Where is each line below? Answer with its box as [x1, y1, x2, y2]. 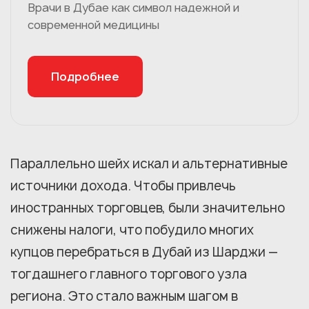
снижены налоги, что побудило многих [10, 221, 254, 239]
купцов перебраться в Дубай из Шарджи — [10, 243, 278, 261]
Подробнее [51, 69, 119, 85]
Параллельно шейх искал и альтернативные [10, 155, 288, 173]
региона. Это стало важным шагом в [10, 288, 238, 306]
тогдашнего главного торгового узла [10, 266, 247, 283]
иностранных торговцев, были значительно [10, 199, 285, 217]
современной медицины [28, 17, 159, 33]
